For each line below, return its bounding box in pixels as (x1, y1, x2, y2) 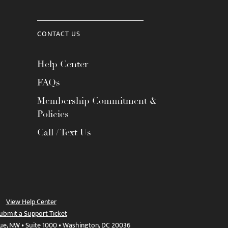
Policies (37, 108, 69, 120)
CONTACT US (37, 28, 80, 40)
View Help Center (6, 196, 56, 208)
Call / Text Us (37, 127, 91, 138)
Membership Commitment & (37, 95, 157, 106)
